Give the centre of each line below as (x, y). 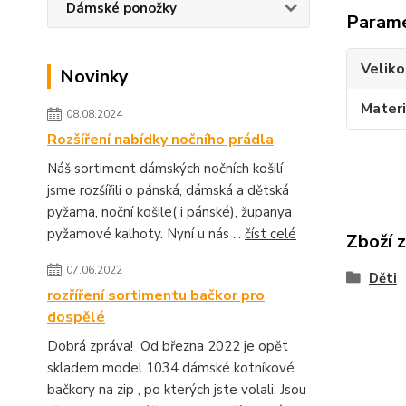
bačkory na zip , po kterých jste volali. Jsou (177, 390)
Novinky (94, 77)
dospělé (76, 317)
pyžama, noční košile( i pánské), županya (171, 212)
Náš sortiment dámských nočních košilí (165, 169)
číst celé (271, 234)
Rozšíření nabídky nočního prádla (160, 140)
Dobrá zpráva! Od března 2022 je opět (168, 346)
